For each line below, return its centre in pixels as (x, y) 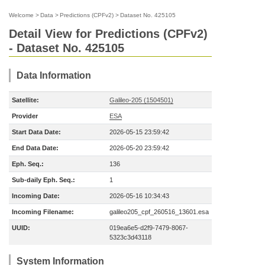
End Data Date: (35, 148)
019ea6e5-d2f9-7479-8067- (149, 228)
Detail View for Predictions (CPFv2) (108, 34)
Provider (25, 116)
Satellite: (25, 100)
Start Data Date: (36, 132)
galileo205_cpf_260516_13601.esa (159, 212)
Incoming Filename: (43, 212)
